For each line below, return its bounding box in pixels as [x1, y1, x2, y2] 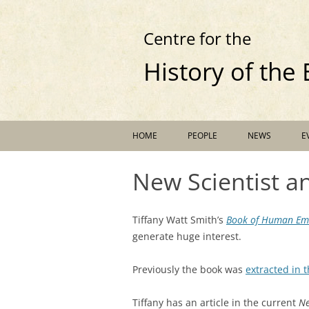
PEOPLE [188, 130, 217, 141]
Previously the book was [132, 263, 246, 276]
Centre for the [143, 28, 252, 50]
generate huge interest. [132, 230, 241, 243]
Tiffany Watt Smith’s [132, 213, 226, 226]
